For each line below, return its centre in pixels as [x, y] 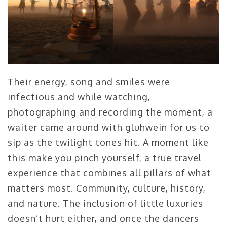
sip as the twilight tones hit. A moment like [108, 143]
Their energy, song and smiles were [89, 82]
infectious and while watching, [79, 97]
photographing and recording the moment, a [110, 112]
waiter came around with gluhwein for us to [109, 127]
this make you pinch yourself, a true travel [105, 158]
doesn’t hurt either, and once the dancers [103, 219]
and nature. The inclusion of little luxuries [105, 203]
